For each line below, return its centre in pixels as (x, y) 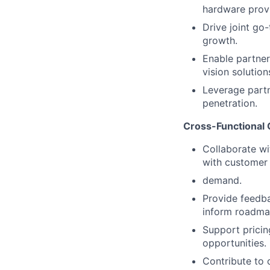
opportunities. (234, 243)
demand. (222, 180)
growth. (220, 40)
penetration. (230, 103)
